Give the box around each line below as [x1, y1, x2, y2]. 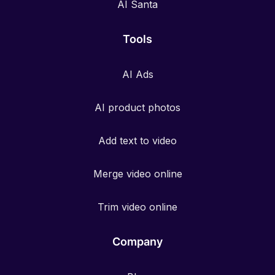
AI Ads [122, 68, 153, 80]
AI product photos [95, 101, 180, 114]
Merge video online [93, 167, 182, 180]
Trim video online [98, 200, 177, 213]
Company [112, 234, 163, 248]
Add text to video [98, 134, 177, 147]
